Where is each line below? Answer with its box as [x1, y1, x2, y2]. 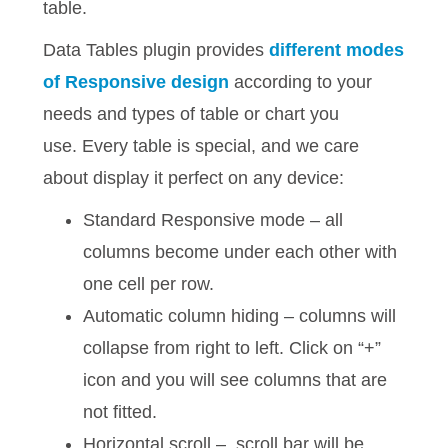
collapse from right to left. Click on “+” [83, 338, 382, 358]
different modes [269, 40, 405, 60]
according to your [229, 72, 373, 92]
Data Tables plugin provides [43, 40, 270, 60]
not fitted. [83, 402, 158, 422]
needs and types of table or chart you [43, 104, 340, 124]
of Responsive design [43, 72, 230, 92]
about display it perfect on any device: [43, 168, 345, 188]
